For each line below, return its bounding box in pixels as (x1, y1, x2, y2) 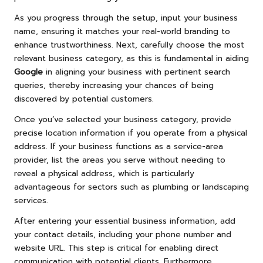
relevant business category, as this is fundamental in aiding (14, 52, 249, 65)
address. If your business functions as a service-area (14, 140, 223, 153)
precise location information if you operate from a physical (14, 127, 247, 140)
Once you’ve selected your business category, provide (14, 113, 231, 126)
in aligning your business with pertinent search (43, 66, 230, 79)
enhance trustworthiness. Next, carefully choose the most (14, 39, 244, 52)
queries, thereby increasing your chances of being (14, 79, 214, 92)
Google (14, 66, 43, 79)
